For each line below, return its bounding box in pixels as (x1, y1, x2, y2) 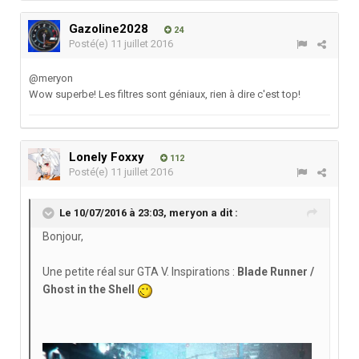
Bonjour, (42, 230, 83, 244)
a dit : (208, 207, 238, 220)
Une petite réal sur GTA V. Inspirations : (42, 265, 237, 279)
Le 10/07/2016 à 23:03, (59, 207, 169, 220)
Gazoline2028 (69, 22, 148, 37)
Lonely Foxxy (69, 150, 144, 165)
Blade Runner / (237, 265, 314, 279)
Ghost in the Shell (42, 283, 135, 296)
